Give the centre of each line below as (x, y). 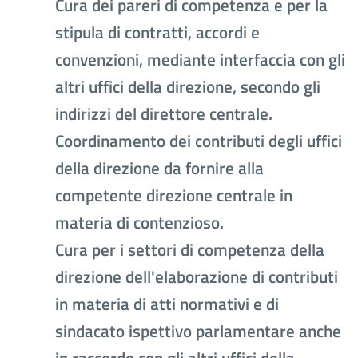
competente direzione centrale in (174, 195)
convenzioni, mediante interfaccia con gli (200, 60)
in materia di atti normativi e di (167, 304)
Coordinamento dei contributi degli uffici (199, 141)
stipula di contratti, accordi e (157, 32)
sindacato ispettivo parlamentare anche (198, 331)
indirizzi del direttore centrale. (164, 114)
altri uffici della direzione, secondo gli (188, 87)
